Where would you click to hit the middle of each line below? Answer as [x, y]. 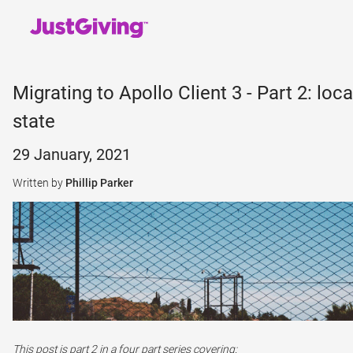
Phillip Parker [99, 183]
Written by [39, 183]
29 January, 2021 [72, 154]
